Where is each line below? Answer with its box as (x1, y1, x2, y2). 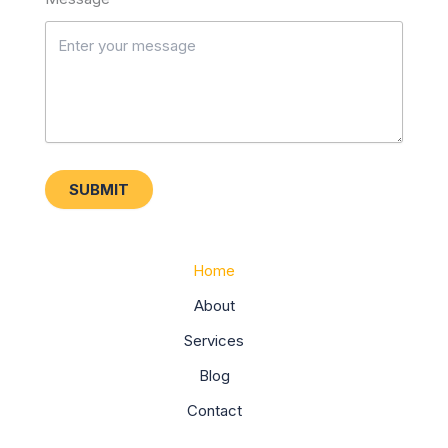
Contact (186, 401, 242, 421)
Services (184, 331, 244, 351)
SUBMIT (69, 180, 129, 200)
